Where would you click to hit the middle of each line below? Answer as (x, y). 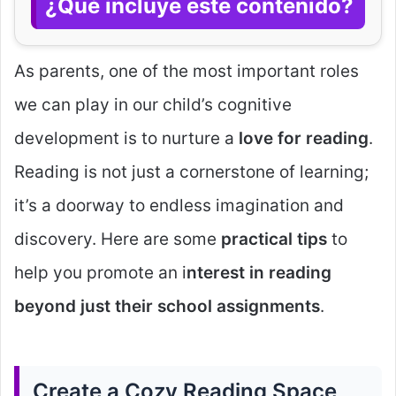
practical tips (274, 239)
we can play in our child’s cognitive (153, 105)
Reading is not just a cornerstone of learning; (191, 172)
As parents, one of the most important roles (187, 71)
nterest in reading (259, 273)
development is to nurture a (126, 138)
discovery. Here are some (118, 239)
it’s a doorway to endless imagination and (179, 206)
